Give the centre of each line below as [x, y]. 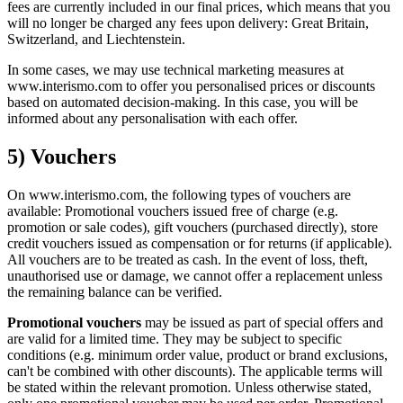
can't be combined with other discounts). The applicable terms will [195, 371]
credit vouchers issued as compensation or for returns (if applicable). [200, 243]
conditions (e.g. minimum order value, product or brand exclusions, [197, 354]
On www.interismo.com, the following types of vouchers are [179, 194]
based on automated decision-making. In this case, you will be [183, 102]
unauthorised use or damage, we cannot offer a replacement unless [195, 275]
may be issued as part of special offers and [262, 322]
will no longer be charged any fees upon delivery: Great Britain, [188, 22]
